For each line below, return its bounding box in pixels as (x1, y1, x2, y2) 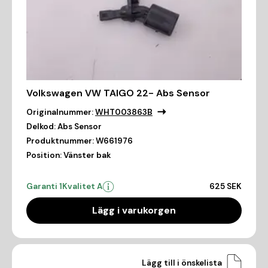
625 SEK (209, 181, 242, 192)
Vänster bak (63, 150, 111, 161)
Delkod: (26, 121, 56, 132)
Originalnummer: (26, 107, 93, 118)
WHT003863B (95, 107, 153, 118)
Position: (26, 150, 62, 161)
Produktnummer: (26, 136, 94, 147)
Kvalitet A (62, 181, 102, 192)
